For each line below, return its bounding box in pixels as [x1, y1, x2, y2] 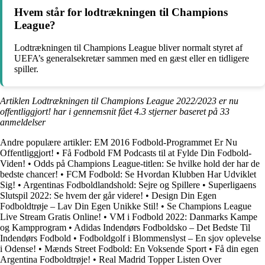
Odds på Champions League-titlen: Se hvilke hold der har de [34, 159, 260, 169]
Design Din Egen [151, 190, 216, 201]
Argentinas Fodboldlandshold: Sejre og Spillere [23, 180, 200, 190]
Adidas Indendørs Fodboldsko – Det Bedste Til [74, 222, 250, 233]
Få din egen [215, 244, 258, 254]
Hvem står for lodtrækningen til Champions [14, 5, 228, 18]
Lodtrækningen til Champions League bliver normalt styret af [14, 43, 243, 53]
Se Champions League [167, 201, 251, 212]
